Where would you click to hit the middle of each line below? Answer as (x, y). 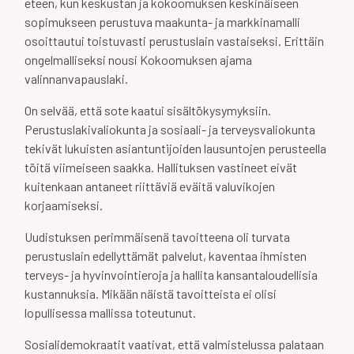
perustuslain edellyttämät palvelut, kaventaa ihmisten (166, 256)
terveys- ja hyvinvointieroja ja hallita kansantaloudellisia (171, 275)
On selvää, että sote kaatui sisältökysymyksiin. (148, 110)
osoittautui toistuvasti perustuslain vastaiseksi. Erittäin (174, 41)
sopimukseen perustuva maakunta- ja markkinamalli (162, 22)
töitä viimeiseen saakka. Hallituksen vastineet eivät (161, 167)
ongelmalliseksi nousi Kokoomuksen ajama (138, 60)
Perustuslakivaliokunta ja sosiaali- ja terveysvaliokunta (170, 129)
